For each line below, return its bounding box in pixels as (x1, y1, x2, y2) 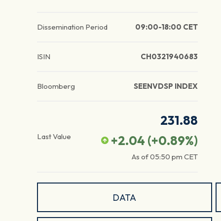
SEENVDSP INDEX (133, 81, 198, 91)
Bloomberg (37, 81, 75, 91)
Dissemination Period (37, 22, 108, 32)
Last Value (37, 132, 71, 142)
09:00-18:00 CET (135, 22, 198, 32)
